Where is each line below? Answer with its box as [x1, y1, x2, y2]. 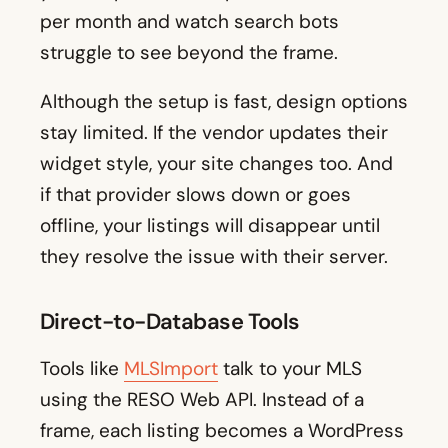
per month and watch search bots [40, 9, 339, 35]
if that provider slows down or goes [40, 182, 351, 208]
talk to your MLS [218, 356, 362, 382]
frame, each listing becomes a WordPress [40, 418, 404, 444]
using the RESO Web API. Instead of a [40, 387, 364, 413]
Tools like [40, 356, 124, 382]
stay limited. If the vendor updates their [40, 120, 388, 146]
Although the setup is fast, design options [40, 89, 408, 115]
